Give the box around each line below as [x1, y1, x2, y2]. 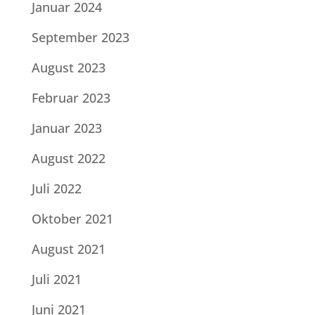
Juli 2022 [31, 179, 82, 197]
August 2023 [31, 58, 105, 76]
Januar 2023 [31, 119, 102, 136]
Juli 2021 [31, 270, 82, 288]
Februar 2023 [31, 89, 110, 106]
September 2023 [31, 28, 129, 46]
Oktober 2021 [31, 210, 113, 227]
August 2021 [31, 240, 105, 257]
